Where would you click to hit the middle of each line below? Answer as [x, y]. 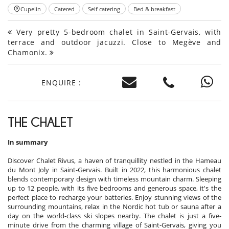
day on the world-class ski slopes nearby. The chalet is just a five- [114, 216]
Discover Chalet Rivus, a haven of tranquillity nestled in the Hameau [114, 161]
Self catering [104, 9]
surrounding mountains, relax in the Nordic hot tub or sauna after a [114, 207]
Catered [64, 9]
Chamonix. [29, 53]
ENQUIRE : [61, 82]
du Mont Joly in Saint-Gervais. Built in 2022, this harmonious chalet [114, 170]
